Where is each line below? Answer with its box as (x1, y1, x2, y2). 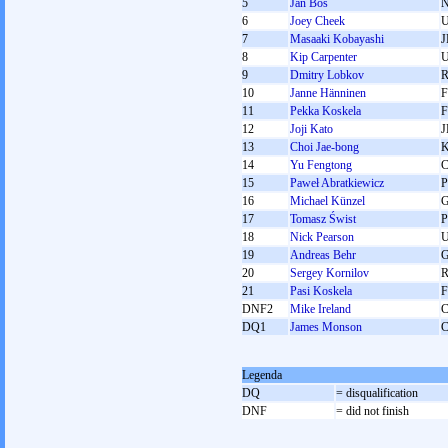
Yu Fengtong (290, 158, 352, 172)
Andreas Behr (290, 248, 356, 262)
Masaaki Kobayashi (290, 32, 384, 46)
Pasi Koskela (290, 284, 352, 298)
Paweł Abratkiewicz (290, 176, 384, 190)
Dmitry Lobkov (290, 68, 364, 82)
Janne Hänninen (290, 86, 366, 100)
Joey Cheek (290, 14, 345, 28)
